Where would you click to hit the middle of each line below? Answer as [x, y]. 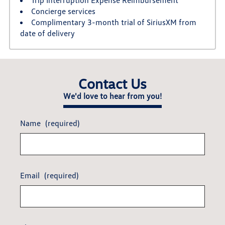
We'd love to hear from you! [113, 96]
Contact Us [113, 83]
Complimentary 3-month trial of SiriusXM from [114, 22]
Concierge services [63, 11]
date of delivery [47, 33]
